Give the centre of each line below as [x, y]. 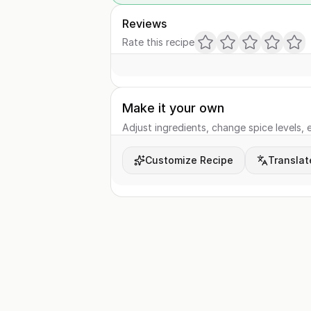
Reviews [144, 24]
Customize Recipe [189, 160]
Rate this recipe [158, 42]
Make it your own [173, 108]
